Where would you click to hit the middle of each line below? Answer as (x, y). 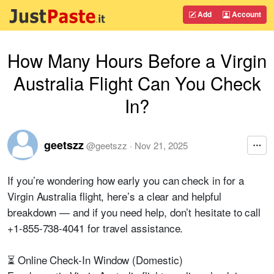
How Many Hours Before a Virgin (137, 60)
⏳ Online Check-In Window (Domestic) (95, 260)
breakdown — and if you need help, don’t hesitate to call (134, 212)
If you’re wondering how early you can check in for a (126, 180)
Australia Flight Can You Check (137, 83)
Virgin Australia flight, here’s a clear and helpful (114, 196)
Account (246, 14)
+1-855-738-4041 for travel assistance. (95, 228)
